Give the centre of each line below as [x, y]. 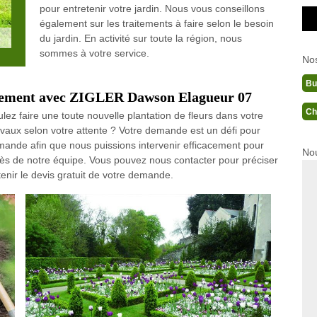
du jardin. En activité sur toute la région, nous [140, 38]
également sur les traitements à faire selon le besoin [156, 23]
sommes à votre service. [94, 53]
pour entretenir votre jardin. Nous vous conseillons [152, 8]
